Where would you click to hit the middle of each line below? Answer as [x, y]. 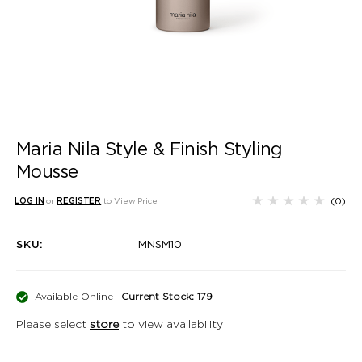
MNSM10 [160, 245]
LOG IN [29, 201]
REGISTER [79, 201]
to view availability [171, 324]
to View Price [130, 201]
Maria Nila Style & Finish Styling [149, 149]
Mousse [47, 172]
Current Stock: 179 [167, 297]
